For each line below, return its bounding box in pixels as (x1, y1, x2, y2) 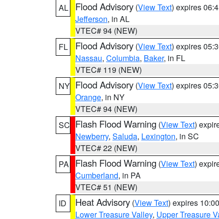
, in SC (175, 131, 199, 142)
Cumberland (75, 170, 118, 181)
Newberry (75, 131, 109, 142)
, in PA (118, 170, 141, 181)
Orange (75, 91, 101, 103)
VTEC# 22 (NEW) (75, 142, 137, 153)
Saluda (112, 131, 137, 142)
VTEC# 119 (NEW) (75, 64, 142, 75)
